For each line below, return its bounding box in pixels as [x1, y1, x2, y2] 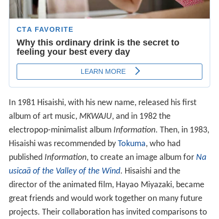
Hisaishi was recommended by [8, 139, 118, 149]
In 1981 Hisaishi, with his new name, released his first [8, 98, 197, 108]
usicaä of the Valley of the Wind [8, 167, 120, 176]
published [8, 153, 44, 163]
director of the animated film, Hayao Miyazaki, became [8, 180, 204, 190]
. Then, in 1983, [155, 126, 209, 135]
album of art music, [8, 112, 79, 122]
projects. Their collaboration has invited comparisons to [8, 208, 207, 218]
